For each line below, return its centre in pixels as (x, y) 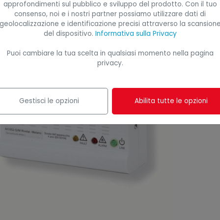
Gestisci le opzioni (49, 101)
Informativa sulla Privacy (136, 33)
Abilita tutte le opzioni (171, 101)
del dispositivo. (69, 33)
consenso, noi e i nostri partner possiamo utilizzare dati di (110, 14)
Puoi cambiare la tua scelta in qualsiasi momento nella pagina (110, 53)
